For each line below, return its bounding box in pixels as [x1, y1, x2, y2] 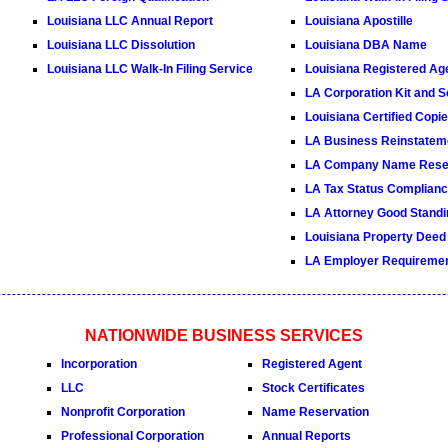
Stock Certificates [261, 381, 365, 395]
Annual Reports [261, 429, 351, 443]
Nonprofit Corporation [60, 405, 185, 419]
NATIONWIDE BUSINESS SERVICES [85, 327, 363, 344]
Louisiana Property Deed [304, 230, 446, 244]
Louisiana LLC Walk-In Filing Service [46, 62, 253, 76]
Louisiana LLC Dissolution [46, 38, 195, 52]
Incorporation [60, 357, 137, 371]
